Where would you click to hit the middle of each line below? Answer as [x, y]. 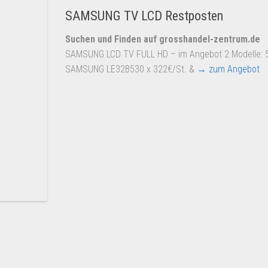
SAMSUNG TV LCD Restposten [144, 16]
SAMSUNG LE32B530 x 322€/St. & [131, 69]
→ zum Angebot [228, 69]
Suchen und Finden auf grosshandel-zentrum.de [163, 39]
